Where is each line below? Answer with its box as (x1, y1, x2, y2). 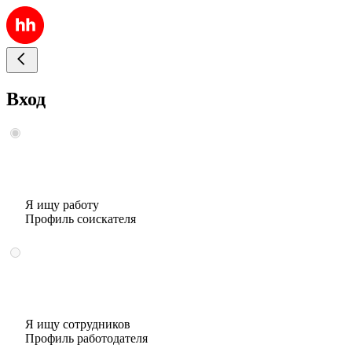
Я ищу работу (25, 197, 99, 211)
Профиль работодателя (25, 331, 148, 345)
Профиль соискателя (25, 211, 136, 225)
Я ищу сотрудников (25, 317, 130, 331)
